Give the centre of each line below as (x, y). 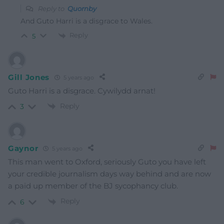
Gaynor (23, 148)
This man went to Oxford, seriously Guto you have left (107, 162)
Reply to (52, 9)
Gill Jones (29, 77)
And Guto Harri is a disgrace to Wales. (86, 21)
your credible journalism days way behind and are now (109, 174)
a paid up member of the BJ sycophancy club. (93, 186)
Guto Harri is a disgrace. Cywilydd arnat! (82, 91)
